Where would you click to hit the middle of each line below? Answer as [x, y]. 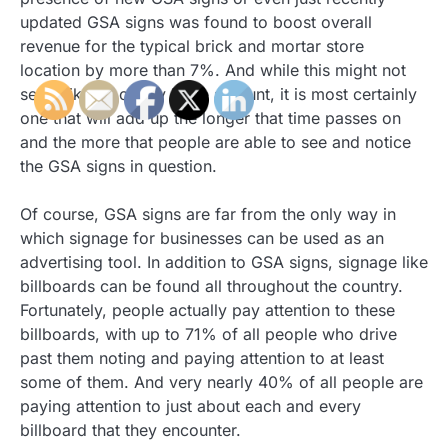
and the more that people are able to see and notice [215, 142]
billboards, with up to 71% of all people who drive [208, 334]
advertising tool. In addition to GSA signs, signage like [224, 262]
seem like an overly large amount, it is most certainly [218, 94]
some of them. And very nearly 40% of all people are [221, 382]
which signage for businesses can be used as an [202, 238]
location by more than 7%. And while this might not [213, 70]
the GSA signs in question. [118, 166]
